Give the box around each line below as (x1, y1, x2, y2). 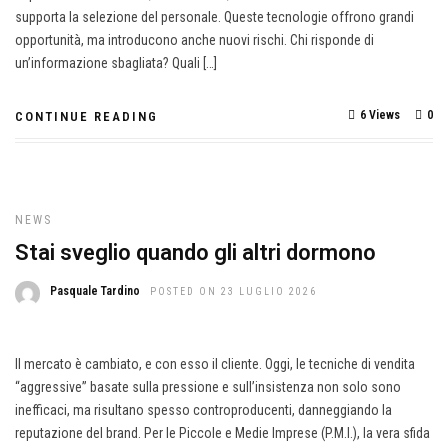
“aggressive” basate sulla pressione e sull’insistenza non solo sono (15, 379, 401, 395)
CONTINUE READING (15, 109, 158, 124)
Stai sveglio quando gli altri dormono (15, 240, 376, 265)
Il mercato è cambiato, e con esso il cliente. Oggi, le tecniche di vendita (15, 356, 415, 372)
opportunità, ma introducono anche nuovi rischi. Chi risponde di (15, 32, 374, 48)
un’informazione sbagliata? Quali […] (15, 55, 217, 71)
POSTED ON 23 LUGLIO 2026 (150, 286, 317, 297)
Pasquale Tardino (50, 284, 140, 298)
